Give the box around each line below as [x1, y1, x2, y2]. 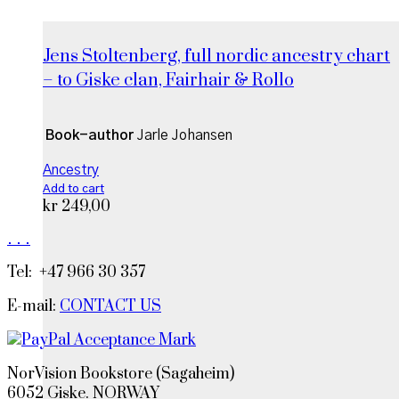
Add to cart [43, 183, 104, 196]
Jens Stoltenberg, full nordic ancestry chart [43, 45, 390, 69]
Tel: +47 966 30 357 [7, 263, 145, 283]
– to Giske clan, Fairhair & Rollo [43, 69, 294, 93]
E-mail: [7, 297, 60, 317]
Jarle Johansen [137, 128, 232, 143]
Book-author [45, 128, 134, 143]
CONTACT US [60, 297, 161, 317]
